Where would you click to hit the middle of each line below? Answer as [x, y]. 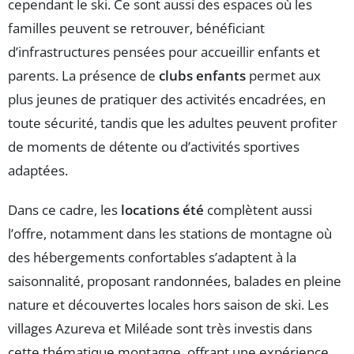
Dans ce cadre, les [64, 209]
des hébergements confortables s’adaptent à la [152, 257]
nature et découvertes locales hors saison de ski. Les [168, 304]
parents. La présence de [83, 75]
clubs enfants [202, 75]
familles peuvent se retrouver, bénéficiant [136, 28]
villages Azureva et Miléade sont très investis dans [160, 328]
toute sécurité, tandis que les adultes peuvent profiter [173, 122]
